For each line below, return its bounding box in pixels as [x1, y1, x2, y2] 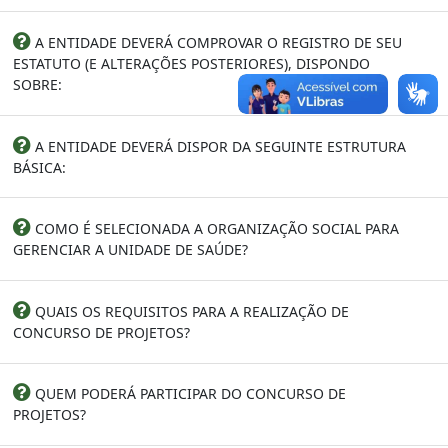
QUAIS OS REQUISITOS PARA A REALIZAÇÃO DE [31, 301, 349, 321]
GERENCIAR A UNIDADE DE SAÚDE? [13, 240, 248, 260]
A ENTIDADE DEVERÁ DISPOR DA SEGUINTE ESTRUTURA [31, 136, 406, 156]
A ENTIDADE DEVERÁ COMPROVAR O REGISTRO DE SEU [31, 32, 402, 52]
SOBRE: [13, 74, 62, 94]
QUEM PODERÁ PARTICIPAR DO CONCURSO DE [31, 384, 346, 404]
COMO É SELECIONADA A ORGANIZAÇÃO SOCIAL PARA [31, 219, 399, 239]
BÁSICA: [13, 157, 66, 177]
